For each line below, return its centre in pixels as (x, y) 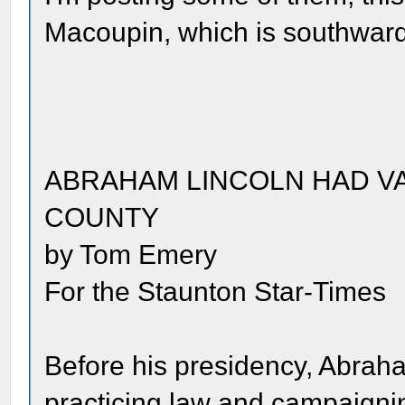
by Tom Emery (131, 254)
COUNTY (102, 217)
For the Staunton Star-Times (216, 292)
